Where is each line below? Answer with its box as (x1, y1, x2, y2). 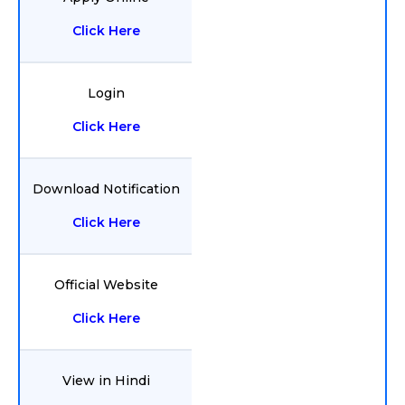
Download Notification (32, 181, 180, 197)
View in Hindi (61, 372, 150, 389)
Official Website (53, 277, 158, 293)
